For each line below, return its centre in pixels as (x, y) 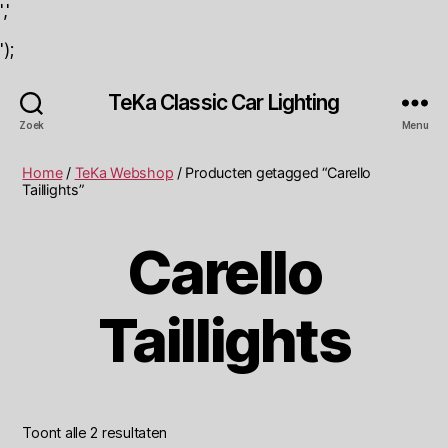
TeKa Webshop (124, 172)
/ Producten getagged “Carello (272, 172)
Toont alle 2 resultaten (95, 432)
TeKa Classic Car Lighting (224, 102)
